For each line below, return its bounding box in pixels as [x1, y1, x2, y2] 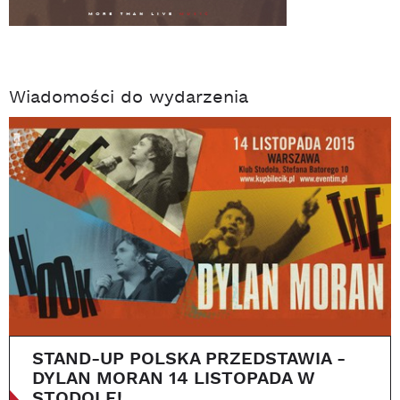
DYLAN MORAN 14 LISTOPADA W [32, 367, 315, 390]
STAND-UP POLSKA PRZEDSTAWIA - [32, 347, 346, 371]
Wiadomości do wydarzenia [9, 86, 248, 112]
